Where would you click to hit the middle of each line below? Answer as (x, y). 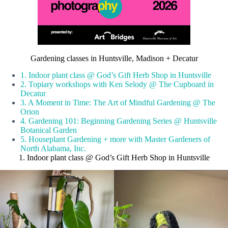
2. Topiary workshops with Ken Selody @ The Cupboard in (117, 84)
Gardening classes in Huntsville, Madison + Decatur (114, 58)
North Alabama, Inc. (53, 148)
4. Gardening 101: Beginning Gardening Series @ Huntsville (119, 121)
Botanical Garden (49, 130)
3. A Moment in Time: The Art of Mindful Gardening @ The (118, 102)
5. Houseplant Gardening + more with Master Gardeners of (115, 139)
